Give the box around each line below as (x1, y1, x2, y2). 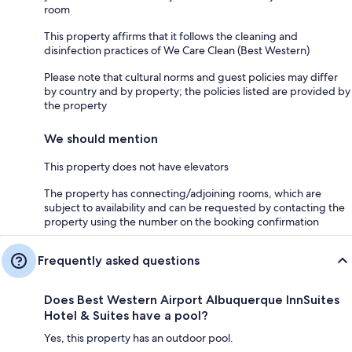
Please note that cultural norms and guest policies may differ (44, 69, 338, 84)
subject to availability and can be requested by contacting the (44, 200, 345, 214)
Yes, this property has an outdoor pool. (44, 330, 233, 345)
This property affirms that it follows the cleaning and (44, 28, 298, 43)
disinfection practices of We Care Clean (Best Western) (44, 42, 310, 57)
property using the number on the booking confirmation (44, 214, 319, 229)
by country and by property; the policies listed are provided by (44, 83, 350, 98)
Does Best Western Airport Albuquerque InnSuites (44, 291, 339, 307)
